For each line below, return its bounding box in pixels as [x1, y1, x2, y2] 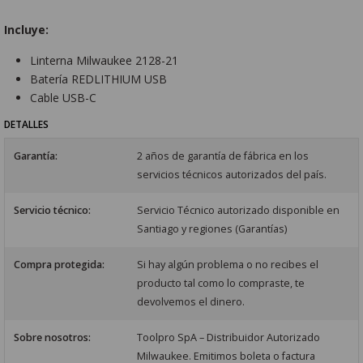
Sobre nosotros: [13, 331, 91, 345]
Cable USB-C [30, 90, 97, 106]
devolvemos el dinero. [137, 295, 246, 310]
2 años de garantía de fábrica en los [137, 149, 310, 164]
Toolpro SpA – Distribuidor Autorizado [137, 331, 321, 345]
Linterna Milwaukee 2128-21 [30, 53, 179, 69]
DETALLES [4, 117, 49, 131]
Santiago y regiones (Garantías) [137, 222, 288, 237]
